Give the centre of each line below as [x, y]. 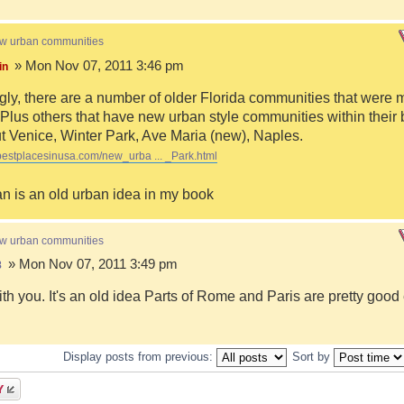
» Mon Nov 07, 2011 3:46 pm [97, 65]
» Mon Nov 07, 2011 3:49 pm [91, 263]
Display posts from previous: [139, 356]
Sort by [312, 356]
